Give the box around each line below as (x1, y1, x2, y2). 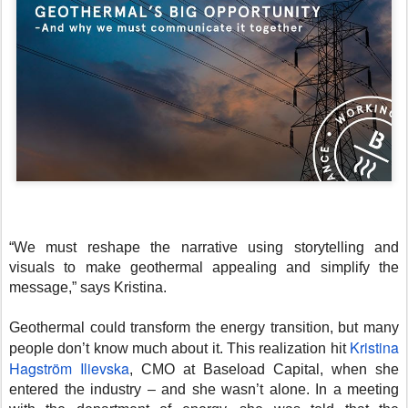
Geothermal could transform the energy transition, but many (9, 319, 399, 335)
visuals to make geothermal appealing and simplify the (9, 259, 399, 275)
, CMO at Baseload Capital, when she (129, 361, 399, 377)
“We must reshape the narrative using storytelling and (9, 239, 399, 255)
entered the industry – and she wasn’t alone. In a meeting (9, 381, 399, 397)
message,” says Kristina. (9, 279, 167, 295)
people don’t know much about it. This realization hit (9, 340, 350, 356)
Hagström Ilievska (9, 357, 129, 379)
